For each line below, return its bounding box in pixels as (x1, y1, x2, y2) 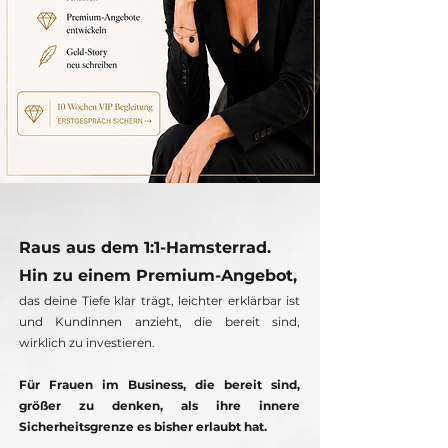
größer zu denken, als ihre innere (19, 398, 300, 414)
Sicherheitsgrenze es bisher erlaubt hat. (19, 419, 267, 435)
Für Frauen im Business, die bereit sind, (19, 377, 300, 393)
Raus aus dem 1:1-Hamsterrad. (19, 238, 271, 258)
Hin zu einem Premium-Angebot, (19, 266, 297, 286)
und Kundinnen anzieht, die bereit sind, (19, 314, 300, 330)
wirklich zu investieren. (19, 335, 155, 351)
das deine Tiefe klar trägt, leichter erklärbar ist (19, 293, 300, 309)
